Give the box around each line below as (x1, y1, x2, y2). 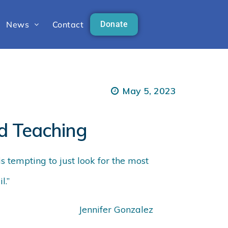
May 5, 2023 (122, 84, 176, 97)
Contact (52, 19, 84, 30)
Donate (100, 19, 128, 30)
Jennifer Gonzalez (79, 203, 153, 215)
